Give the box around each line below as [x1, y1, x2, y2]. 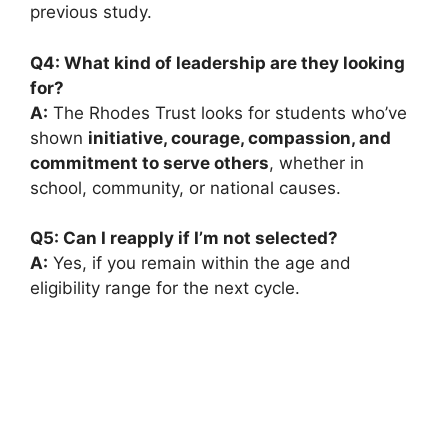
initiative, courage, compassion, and [88, 127, 391, 148]
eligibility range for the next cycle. [30, 278, 300, 299]
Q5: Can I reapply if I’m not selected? [30, 228, 338, 249]
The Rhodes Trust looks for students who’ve [48, 102, 407, 123]
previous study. [30, 2, 152, 23]
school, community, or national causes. [30, 177, 341, 198]
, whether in [269, 152, 364, 173]
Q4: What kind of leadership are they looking [30, 52, 405, 73]
